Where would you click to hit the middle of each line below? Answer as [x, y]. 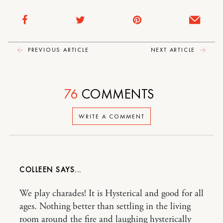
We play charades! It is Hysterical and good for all [111, 194]
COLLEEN [38, 170]
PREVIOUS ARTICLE [57, 50]
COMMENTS [116, 94]
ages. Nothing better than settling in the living [105, 207]
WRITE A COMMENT [111, 116]
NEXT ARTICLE [174, 50]
